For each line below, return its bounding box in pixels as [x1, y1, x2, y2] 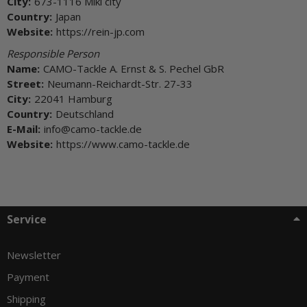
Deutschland [56, 106, 114, 121]
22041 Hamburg [34, 91, 112, 106]
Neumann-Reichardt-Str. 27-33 [47, 76, 193, 90]
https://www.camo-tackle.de [56, 136, 190, 151]
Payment [7, 269, 49, 284]
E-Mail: [7, 121, 40, 136]
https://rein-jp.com [56, 24, 145, 38]
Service [7, 211, 47, 227]
